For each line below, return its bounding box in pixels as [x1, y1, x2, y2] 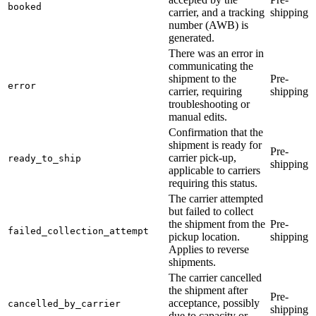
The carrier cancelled [169, 271, 262, 284]
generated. [169, 31, 214, 44]
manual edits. [169, 110, 227, 123]
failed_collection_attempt [8, 225, 149, 236]
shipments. [169, 255, 216, 268]
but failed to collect [169, 205, 253, 217]
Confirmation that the [169, 126, 263, 138]
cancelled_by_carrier [8, 298, 121, 309]
